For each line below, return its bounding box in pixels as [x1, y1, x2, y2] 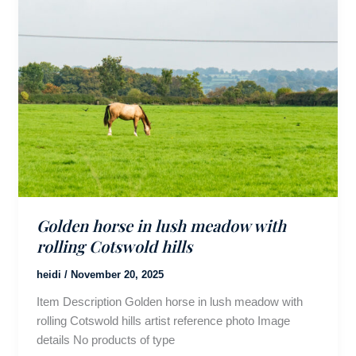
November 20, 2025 [70, 268, 164, 281]
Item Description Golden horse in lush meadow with [36, 294, 303, 308]
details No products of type [36, 332, 175, 346]
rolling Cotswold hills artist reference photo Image [36, 313, 290, 327]
